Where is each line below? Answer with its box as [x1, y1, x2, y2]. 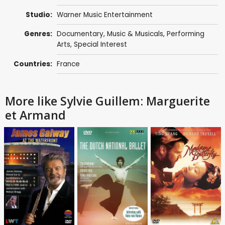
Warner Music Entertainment [56, 10, 153, 20]
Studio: [26, 10, 53, 20]
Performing [166, 29, 204, 39]
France [56, 59, 80, 69]
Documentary [56, 29, 103, 39]
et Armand [5, 106, 66, 123]
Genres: [24, 29, 53, 39]
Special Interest [73, 40, 127, 50]
